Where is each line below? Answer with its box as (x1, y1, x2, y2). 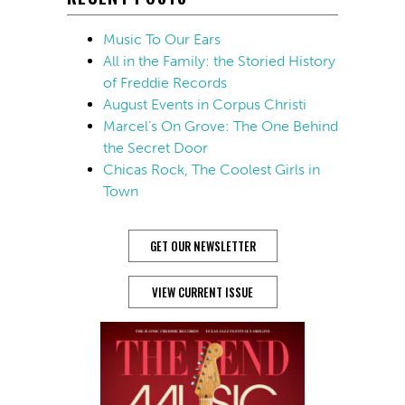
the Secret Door (103, 138, 208, 156)
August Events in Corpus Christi (103, 95, 306, 113)
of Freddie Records (103, 73, 227, 91)
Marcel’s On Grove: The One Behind (103, 117, 338, 135)
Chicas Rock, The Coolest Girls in (103, 160, 320, 178)
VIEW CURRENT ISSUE (152, 282, 253, 301)
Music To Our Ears (103, 30, 221, 48)
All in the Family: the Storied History (103, 52, 335, 70)
